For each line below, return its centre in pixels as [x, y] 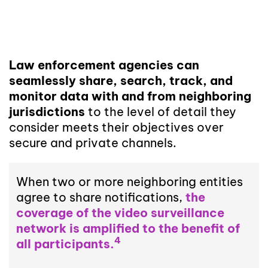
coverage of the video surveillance [120, 212]
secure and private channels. [93, 143]
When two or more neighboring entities [130, 181]
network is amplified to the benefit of [128, 228]
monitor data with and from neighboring [130, 96]
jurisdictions [47, 112]
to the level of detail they [161, 112]
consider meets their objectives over [116, 127]
